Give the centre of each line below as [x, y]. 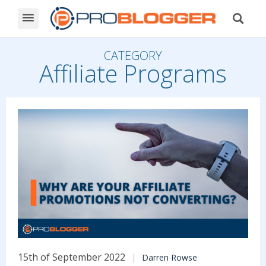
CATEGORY [133, 56]
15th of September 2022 [72, 257]
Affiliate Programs [133, 74]
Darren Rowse [170, 257]
